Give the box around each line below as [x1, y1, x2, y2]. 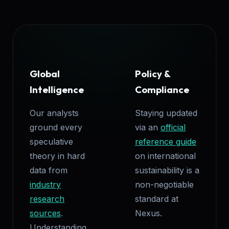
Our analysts [30, 107, 79, 118]
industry [30, 179, 61, 190]
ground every [30, 122, 82, 132]
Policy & [135, 67, 170, 80]
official [161, 122, 186, 132]
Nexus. [135, 208, 162, 218]
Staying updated [135, 107, 197, 118]
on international [135, 150, 196, 161]
